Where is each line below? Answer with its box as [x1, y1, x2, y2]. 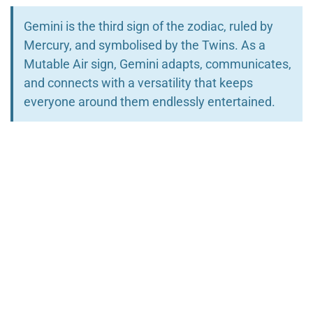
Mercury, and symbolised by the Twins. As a [24, 38, 265, 53]
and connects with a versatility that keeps [24, 75, 253, 91]
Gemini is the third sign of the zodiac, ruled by [24, 19, 273, 34]
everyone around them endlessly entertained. [24, 94, 275, 110]
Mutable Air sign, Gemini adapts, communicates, [24, 57, 291, 72]
